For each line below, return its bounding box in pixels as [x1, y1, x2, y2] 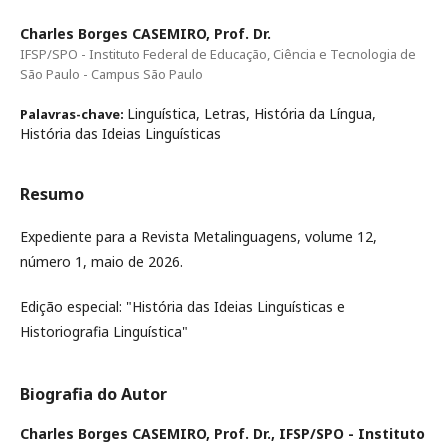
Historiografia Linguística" [20, 322, 188, 341]
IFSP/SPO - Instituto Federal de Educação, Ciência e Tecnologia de [20, 45, 416, 63]
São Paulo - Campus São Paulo [20, 65, 203, 83]
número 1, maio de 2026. [20, 252, 183, 271]
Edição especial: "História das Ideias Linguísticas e [20, 297, 345, 316]
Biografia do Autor [20, 383, 167, 405]
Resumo [20, 183, 84, 205]
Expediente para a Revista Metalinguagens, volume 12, [20, 227, 377, 246]
